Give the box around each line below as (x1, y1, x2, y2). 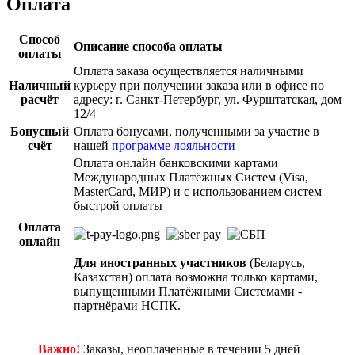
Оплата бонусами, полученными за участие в (74, 124, 319, 139)
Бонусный (10, 124, 69, 139)
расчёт (21, 93, 59, 107)
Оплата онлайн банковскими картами (74, 156, 278, 170)
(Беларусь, (246, 256, 305, 270)
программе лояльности (112, 139, 235, 153)
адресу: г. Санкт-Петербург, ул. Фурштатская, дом (74, 93, 342, 107)
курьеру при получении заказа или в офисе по (74, 78, 324, 93)
